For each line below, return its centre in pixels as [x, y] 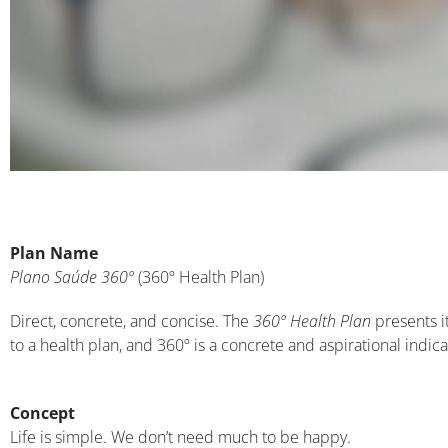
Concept [42, 412]
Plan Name [54, 252]
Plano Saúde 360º [72, 276]
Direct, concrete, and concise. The [131, 320]
